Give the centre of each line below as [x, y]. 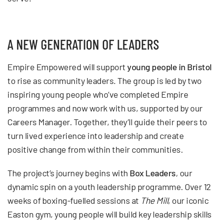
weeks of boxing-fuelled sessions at [74, 200]
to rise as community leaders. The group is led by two [105, 80]
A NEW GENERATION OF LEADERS [83, 44]
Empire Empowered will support [67, 67]
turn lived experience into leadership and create [96, 135]
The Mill [154, 200]
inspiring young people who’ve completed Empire [98, 94]
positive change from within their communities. [95, 149]
